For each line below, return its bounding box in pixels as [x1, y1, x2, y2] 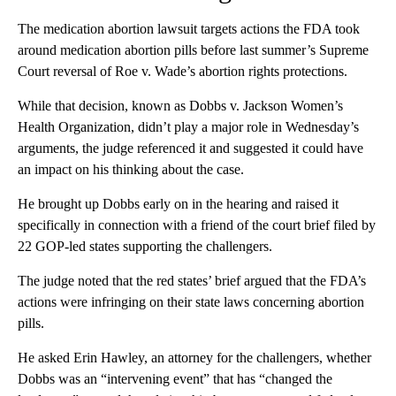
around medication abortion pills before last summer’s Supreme [18, 42, 369, 57]
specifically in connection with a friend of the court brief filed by [18, 217, 376, 232]
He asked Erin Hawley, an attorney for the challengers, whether [18, 349, 371, 365]
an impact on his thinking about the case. [18, 161, 244, 177]
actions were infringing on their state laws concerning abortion [18, 293, 364, 309]
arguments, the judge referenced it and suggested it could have [18, 140, 363, 156]
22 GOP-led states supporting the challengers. [18, 238, 272, 254]
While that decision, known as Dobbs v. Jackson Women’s [18, 97, 343, 113]
